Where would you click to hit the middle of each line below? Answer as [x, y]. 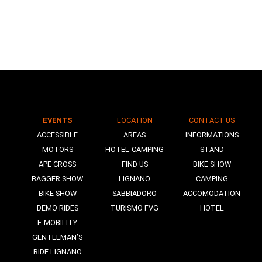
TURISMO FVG [135, 208]
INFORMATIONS [212, 135]
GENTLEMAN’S [57, 237]
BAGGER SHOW [57, 179]
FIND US [135, 164]
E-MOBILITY [57, 223]
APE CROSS [57, 164]
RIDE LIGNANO [57, 252]
